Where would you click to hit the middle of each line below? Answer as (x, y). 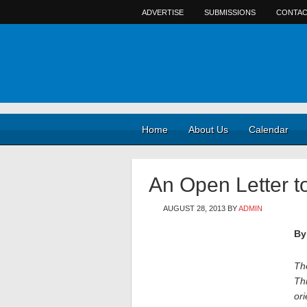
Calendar (269, 130)
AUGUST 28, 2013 (194, 208)
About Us (208, 130)
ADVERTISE (163, 12)
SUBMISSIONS (230, 12)
